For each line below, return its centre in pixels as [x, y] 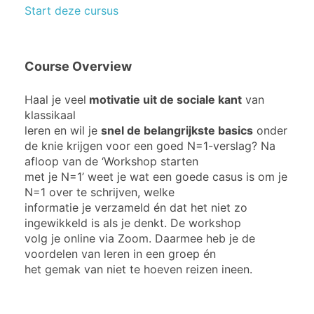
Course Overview [78, 66]
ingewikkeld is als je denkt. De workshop [133, 223]
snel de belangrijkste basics [177, 131]
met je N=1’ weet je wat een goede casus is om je [156, 177]
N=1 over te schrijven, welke [100, 192]
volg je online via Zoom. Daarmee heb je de [140, 239]
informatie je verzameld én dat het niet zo [136, 208]
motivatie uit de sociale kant [164, 100]
